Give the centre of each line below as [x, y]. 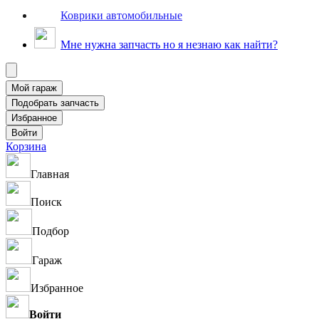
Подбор [51, 231]
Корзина [26, 146]
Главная [50, 174]
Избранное [57, 288]
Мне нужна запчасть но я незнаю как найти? [169, 45]
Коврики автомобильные [121, 15]
